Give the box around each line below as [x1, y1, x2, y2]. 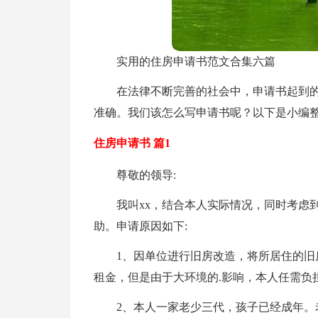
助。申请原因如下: [93, 220, 187, 232]
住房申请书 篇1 [93, 137, 170, 149]
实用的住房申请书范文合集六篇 [116, 55, 275, 67]
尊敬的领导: [116, 169, 176, 181]
